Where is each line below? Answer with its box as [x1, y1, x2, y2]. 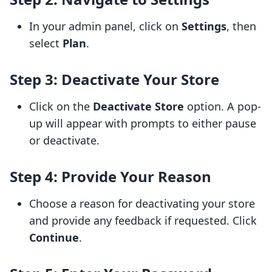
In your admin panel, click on [29, 19, 182, 34]
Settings [182, 19, 226, 34]
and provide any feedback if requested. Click [29, 213, 257, 228]
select [29, 36, 63, 51]
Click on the [29, 99, 93, 114]
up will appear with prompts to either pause [29, 116, 256, 131]
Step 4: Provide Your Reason [10, 166, 211, 187]
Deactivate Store [93, 99, 184, 114]
